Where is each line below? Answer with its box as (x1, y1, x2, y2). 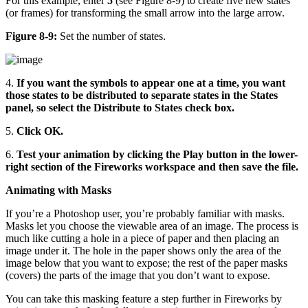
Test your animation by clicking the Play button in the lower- (16, 148, 298, 160)
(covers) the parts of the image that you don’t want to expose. (5, 269, 270, 281)
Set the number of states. (57, 30, 166, 42)
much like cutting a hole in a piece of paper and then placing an (5, 232, 279, 244)
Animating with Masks (5, 184, 111, 196)
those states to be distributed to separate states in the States (5, 89, 278, 101)
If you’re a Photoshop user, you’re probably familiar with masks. (5, 207, 285, 219)
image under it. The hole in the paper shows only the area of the (5, 244, 281, 256)
